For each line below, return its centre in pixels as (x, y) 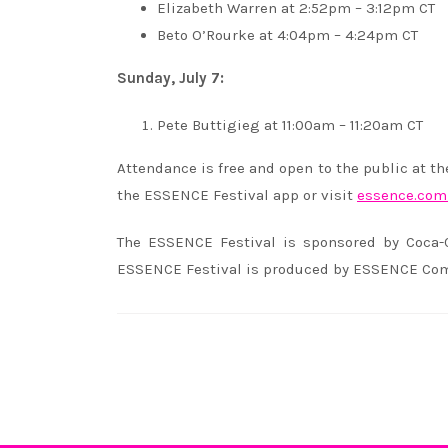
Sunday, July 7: (170, 78)
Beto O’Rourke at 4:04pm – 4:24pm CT (287, 35)
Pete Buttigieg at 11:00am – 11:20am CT (290, 125)
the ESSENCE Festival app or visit (237, 195)
